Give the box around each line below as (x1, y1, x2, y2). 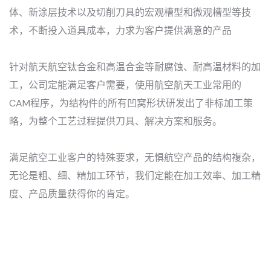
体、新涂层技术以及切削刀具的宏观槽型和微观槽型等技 (9, 5, 251, 19)
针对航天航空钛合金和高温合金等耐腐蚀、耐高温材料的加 (9, 60, 261, 73)
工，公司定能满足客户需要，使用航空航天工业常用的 (9, 78, 241, 91)
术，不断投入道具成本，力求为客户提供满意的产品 (9, 24, 232, 37)
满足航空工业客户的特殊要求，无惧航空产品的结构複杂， (9, 151, 261, 164)
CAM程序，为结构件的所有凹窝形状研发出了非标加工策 (9, 96, 253, 109)
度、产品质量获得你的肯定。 (9, 187, 135, 200)
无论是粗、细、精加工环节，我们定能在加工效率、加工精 (9, 169, 261, 182)
